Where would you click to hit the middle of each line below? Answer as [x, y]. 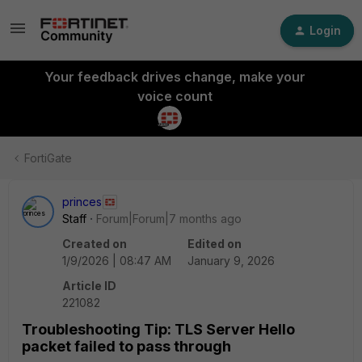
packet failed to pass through [126, 346]
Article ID [89, 286]
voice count [175, 96]
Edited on [215, 244]
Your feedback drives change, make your [175, 77]
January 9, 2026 [231, 261]
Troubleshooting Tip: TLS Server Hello [158, 329]
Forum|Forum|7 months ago [169, 219]
